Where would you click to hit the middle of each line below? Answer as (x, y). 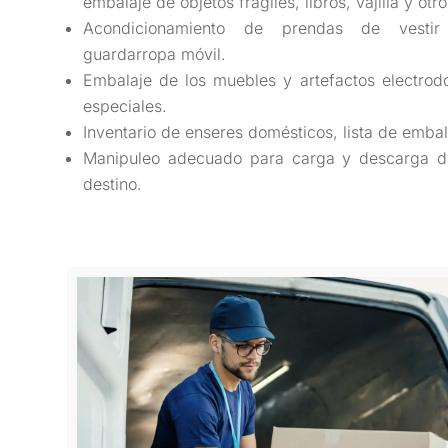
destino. (113, 183)
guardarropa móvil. (155, 53)
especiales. (125, 105)
